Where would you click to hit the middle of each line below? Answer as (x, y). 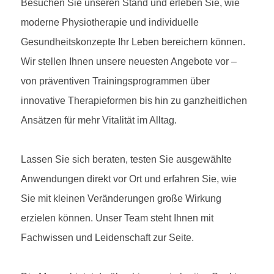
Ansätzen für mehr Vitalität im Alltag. (99, 120)
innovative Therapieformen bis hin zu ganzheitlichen (134, 100)
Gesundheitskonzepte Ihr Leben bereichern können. (133, 42)
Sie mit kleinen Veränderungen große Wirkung (121, 198)
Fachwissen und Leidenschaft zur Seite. (107, 237)
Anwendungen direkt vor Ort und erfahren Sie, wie (129, 179)
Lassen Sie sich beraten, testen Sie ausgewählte (126, 159)
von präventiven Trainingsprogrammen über (115, 81)
